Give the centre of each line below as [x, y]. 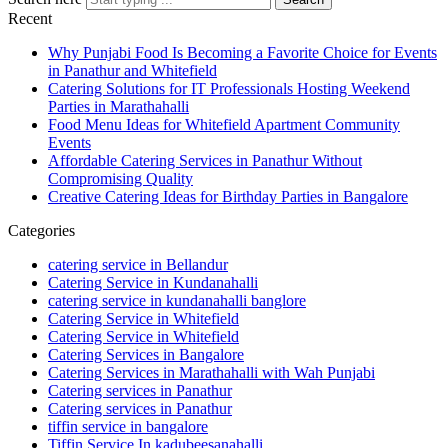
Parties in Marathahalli [118, 107]
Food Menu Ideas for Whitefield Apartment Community [224, 125]
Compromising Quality [120, 179]
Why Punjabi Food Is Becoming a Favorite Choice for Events [242, 53]
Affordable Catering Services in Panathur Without [205, 161]
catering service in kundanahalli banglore [177, 301]
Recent [30, 19]
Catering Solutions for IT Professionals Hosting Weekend [229, 89]
